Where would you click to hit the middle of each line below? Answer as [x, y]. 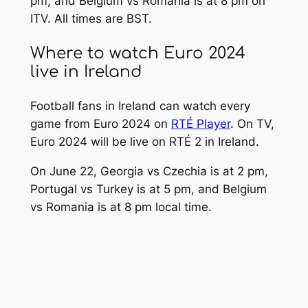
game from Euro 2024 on [100, 123]
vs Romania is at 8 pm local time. [121, 207]
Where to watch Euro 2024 [137, 53]
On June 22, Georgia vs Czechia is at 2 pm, [149, 171]
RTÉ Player [200, 123]
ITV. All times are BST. [91, 19]
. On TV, [252, 123]
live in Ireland [86, 71]
